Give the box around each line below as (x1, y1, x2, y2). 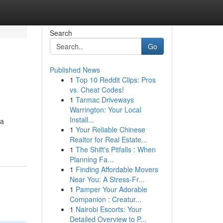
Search (49, 28, 72, 38)
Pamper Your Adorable (75, 184, 147, 194)
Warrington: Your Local (69, 105, 141, 114)
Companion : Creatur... (69, 194, 141, 204)
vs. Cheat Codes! (69, 85, 124, 95)
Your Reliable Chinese (75, 124, 145, 134)
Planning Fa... (69, 154, 113, 164)
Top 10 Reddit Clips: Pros (75, 75, 156, 85)
